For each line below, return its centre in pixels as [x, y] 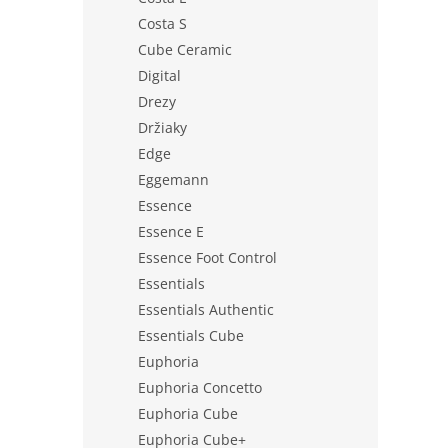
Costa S [162, 23]
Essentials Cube [191, 335]
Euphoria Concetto [200, 387]
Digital [159, 75]
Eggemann [173, 179]
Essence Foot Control [207, 257]
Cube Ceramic [185, 49]
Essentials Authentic [206, 309]
